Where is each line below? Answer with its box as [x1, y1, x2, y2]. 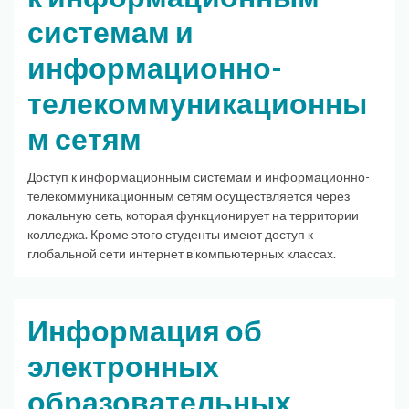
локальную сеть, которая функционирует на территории [27, 206, 359, 223]
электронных [27, 348, 219, 383]
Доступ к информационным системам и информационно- [27, 168, 370, 184]
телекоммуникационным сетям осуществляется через [27, 187, 350, 204]
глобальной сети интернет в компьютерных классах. [27, 245, 336, 261]
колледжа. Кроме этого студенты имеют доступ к [27, 225, 313, 242]
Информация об [27, 312, 262, 348]
